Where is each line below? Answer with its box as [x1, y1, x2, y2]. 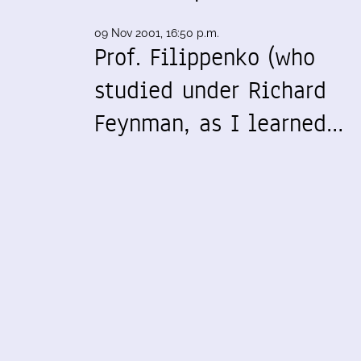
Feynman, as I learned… [94, 106, 343, 140]
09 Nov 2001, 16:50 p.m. [94, 27, 219, 39]
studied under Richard [94, 73, 326, 107]
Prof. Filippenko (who [94, 40, 315, 74]
